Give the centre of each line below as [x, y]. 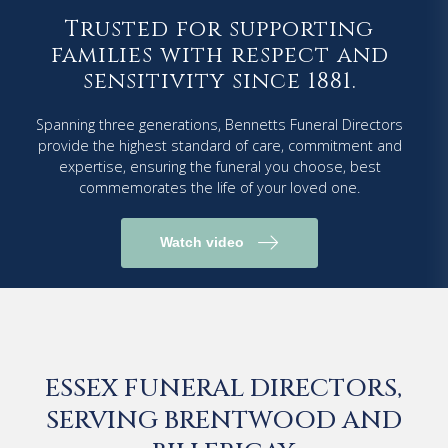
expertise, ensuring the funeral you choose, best [219, 166]
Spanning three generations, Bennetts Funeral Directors [219, 124]
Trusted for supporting [219, 28]
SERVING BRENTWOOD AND [223, 420]
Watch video [201, 242]
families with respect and [219, 54]
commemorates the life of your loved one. [219, 187]
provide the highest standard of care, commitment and [219, 145]
